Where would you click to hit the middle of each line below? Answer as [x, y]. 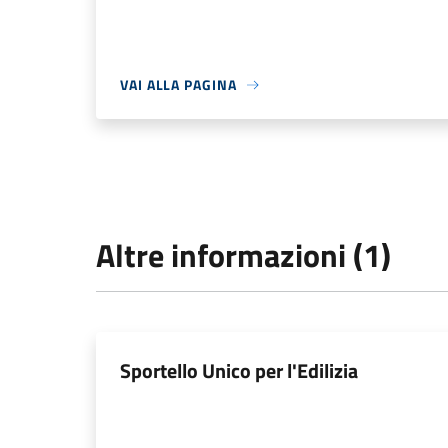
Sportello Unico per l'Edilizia [239, 370]
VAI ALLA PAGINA [178, 84]
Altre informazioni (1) [243, 255]
